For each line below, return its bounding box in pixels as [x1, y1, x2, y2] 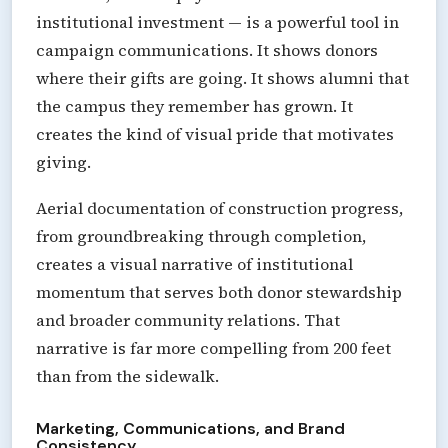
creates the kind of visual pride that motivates [36, 122, 394, 145]
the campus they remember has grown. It [36, 94, 353, 117]
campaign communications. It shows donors [36, 38, 378, 61]
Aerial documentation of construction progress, [36, 196, 403, 219]
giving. [36, 150, 91, 173]
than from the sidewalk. [36, 364, 219, 387]
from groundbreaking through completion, [36, 224, 366, 247]
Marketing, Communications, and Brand [36, 417, 345, 439]
